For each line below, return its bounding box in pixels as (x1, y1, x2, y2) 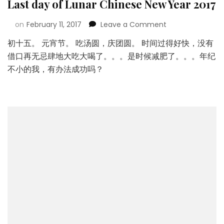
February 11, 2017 (26, 19, 81, 29)
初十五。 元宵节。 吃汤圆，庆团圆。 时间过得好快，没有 (7, 37, 213, 49)
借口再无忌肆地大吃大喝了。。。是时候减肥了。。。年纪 (7, 50, 215, 62)
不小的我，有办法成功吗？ (7, 63, 103, 75)
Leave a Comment (100, 19, 166, 29)
